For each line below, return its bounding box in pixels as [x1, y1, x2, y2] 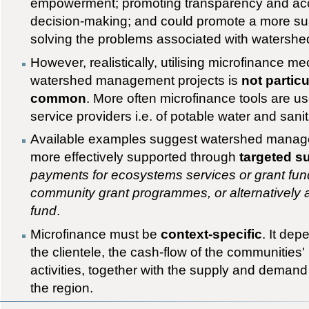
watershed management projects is [30, 72, 242, 88]
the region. [30, 279, 94, 295]
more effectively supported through [30, 149, 240, 165]
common [30, 90, 87, 106]
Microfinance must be [30, 226, 161, 241]
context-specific [161, 226, 263, 241]
